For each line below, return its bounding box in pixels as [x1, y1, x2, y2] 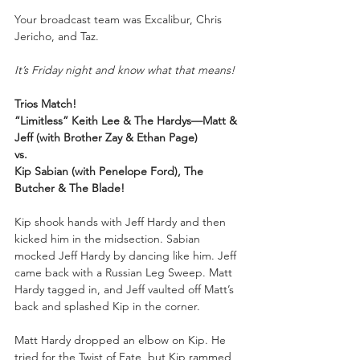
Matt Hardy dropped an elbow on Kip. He [14, 332, 229, 347]
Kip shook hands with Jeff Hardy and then [14, 214, 229, 229]
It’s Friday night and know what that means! [14, 62, 235, 77]
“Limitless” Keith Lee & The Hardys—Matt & [14, 112, 240, 128]
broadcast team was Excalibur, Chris [40, 11, 225, 27]
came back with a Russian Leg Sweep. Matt [14, 264, 235, 280]
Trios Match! [14, 96, 76, 111]
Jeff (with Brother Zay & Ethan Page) [14, 129, 198, 145]
